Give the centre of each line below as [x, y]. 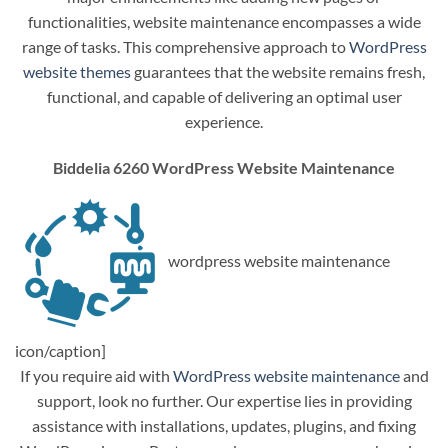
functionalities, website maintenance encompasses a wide [224, 21]
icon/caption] [60, 350]
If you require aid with [96, 375]
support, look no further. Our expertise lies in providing [224, 400]
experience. [224, 121]
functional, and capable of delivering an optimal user [224, 96]
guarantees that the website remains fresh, [278, 71]
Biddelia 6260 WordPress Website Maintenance [224, 167]
